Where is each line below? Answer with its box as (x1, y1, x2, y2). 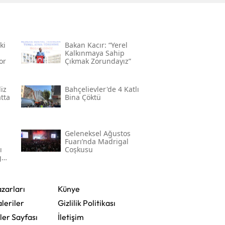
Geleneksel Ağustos (64, 129, 131, 139)
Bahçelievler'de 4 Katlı (64, 84, 139, 94)
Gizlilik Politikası (57, 198, 116, 208)
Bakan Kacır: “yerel (64, 40, 128, 50)
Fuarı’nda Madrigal (64, 137, 129, 147)
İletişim (57, 212, 84, 222)
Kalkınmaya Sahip (64, 48, 125, 58)
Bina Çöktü (64, 92, 101, 102)
